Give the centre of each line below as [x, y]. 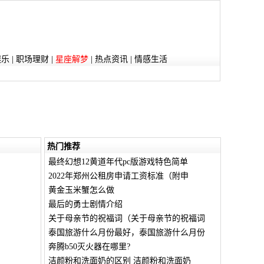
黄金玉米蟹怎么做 [81, 190]
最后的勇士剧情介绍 [85, 204]
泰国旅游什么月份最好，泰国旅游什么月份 [126, 232]
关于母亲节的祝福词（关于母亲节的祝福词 [126, 218]
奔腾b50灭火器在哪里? [89, 247]
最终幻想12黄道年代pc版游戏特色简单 [118, 162]
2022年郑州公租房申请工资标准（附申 [118, 176]
